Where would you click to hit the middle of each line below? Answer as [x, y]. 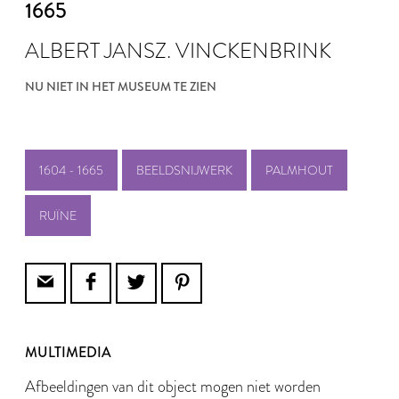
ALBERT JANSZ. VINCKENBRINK [178, 50]
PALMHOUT [299, 170]
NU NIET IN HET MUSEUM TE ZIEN [121, 86]
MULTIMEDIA [68, 352]
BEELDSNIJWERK [184, 170]
